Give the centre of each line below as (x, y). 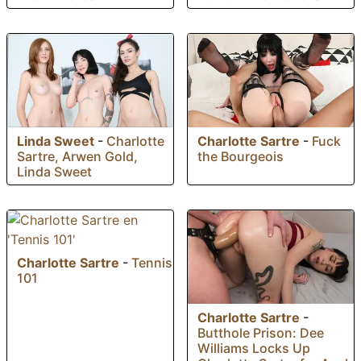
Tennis (152, 262)
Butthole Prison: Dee (261, 332)
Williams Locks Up (254, 348)
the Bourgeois (241, 156)
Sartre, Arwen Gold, (77, 156)
